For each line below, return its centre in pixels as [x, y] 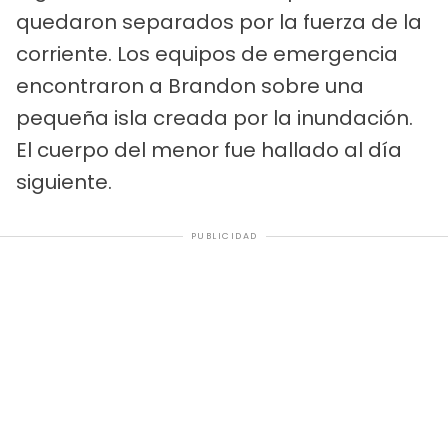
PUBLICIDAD [224, 236]
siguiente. [64, 182]
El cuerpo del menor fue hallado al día [209, 150]
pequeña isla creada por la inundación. [214, 118]
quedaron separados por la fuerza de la [219, 22]
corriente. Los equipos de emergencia [207, 54]
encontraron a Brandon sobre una [190, 86]
